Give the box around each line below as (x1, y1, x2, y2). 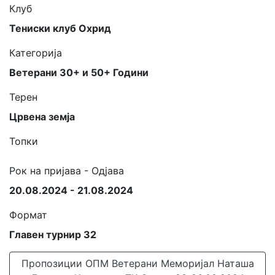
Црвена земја (9, 110, 75, 123)
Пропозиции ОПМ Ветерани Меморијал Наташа (21, 257, 254, 269)
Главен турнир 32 (9, 228, 96, 241)
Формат (9, 209, 47, 221)
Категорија (9, 47, 62, 59)
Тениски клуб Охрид (9, 22, 111, 34)
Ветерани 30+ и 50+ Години (9, 66, 149, 79)
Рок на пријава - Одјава (9, 165, 124, 177)
